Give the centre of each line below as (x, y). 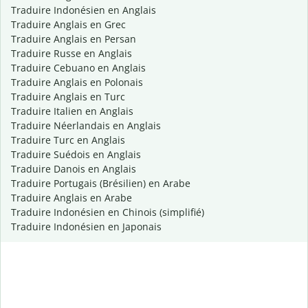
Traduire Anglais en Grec (68, 25)
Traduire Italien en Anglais (72, 111)
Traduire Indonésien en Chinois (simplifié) (108, 212)
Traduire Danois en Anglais (74, 169)
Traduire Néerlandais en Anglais (86, 126)
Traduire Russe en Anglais (71, 54)
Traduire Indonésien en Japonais (86, 227)
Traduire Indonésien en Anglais (84, 10)
